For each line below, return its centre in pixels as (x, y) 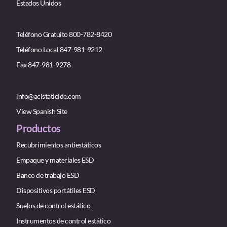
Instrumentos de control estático (63, 221)
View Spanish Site (42, 111)
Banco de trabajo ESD (48, 175)
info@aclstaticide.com (49, 96)
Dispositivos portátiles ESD (56, 191)
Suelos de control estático (53, 206)
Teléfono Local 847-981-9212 (59, 50)
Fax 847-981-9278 (43, 65)
